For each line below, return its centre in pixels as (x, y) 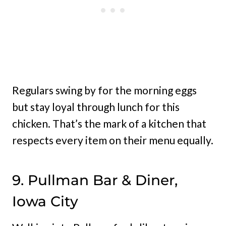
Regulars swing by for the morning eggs (104, 90)
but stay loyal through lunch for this (96, 107)
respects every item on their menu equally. (113, 140)
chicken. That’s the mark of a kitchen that (109, 124)
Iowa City (45, 202)
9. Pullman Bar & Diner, (95, 180)
